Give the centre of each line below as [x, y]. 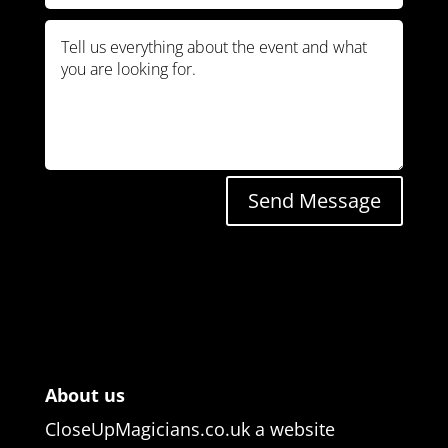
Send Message [315, 200]
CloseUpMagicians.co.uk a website [189, 428]
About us [84, 394]
